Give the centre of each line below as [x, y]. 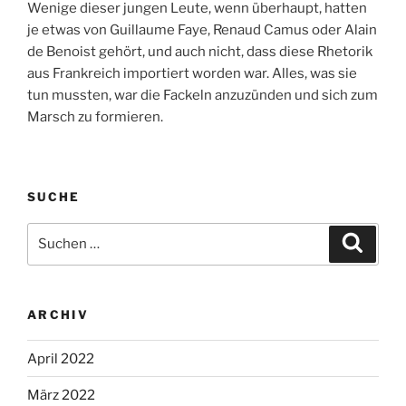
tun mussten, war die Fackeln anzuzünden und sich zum [203, 95]
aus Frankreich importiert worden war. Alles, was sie [192, 73]
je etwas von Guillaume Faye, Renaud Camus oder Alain [202, 29]
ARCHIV [58, 314]
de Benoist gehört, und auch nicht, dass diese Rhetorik [200, 51]
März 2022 [61, 395]
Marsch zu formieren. [95, 116]
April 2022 [61, 358]
